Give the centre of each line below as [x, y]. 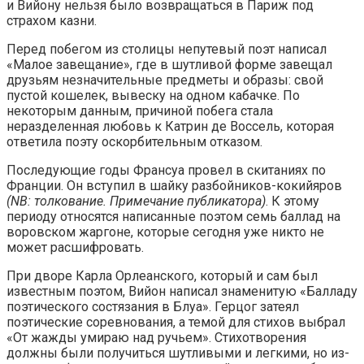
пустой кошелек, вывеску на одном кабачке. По [153, 95]
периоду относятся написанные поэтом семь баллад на [173, 216]
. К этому [292, 201]
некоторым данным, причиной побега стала [140, 110]
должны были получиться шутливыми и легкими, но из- [178, 353]
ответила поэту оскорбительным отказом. [134, 141]
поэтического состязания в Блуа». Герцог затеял [153, 306]
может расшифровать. [75, 247]
